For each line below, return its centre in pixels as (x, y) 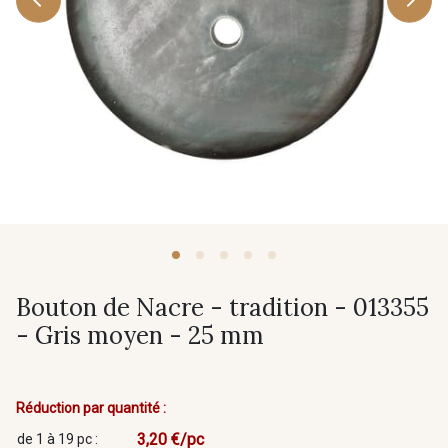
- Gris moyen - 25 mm (140, 335)
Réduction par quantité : (91, 408)
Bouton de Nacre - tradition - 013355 (222, 307)
